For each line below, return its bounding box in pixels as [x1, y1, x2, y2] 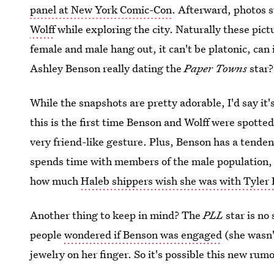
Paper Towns [184, 61, 250, 75]
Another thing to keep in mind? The [30, 208, 204, 222]
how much [30, 174, 81, 188]
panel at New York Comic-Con [30, 2, 172, 17]
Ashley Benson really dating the [30, 61, 185, 75]
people [30, 228, 65, 242]
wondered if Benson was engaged [64, 228, 223, 242]
